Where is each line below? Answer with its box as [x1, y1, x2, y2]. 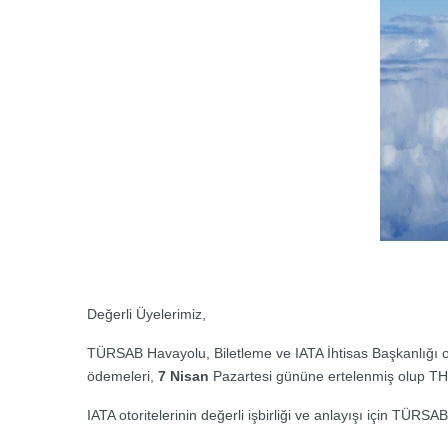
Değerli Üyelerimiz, [87, 306, 206, 323]
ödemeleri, [87, 368, 158, 385]
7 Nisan [158, 368, 209, 385]
